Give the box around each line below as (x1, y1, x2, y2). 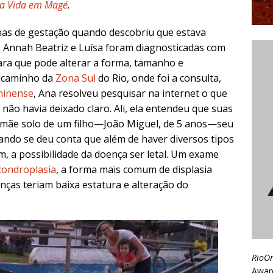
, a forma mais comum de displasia (56, 163, 212, 177)
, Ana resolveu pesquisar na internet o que (34, 87, 227, 101)
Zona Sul (55, 71, 96, 85)
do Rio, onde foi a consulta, (96, 71, 221, 85)
